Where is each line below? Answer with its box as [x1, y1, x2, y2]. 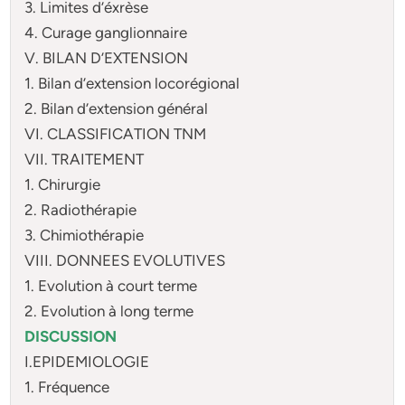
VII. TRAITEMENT [24, 149, 145, 168]
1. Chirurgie [24, 174, 101, 193]
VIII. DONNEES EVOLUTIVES [24, 250, 226, 269]
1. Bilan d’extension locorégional [24, 73, 240, 92]
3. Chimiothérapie [24, 225, 145, 244]
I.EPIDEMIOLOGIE [24, 352, 150, 371]
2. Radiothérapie [24, 200, 137, 219]
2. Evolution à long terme [24, 301, 194, 320]
